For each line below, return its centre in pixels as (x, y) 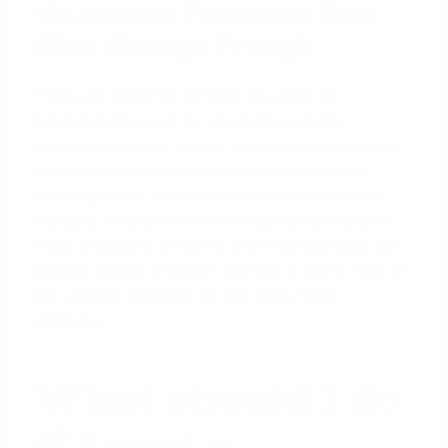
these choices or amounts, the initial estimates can (218, 245)
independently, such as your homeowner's (187, 120)
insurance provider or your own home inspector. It (216, 145)
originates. (72, 320)
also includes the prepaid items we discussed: (200, 170)
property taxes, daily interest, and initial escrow (207, 195)
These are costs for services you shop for (187, 95)
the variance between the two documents (187, 295)
